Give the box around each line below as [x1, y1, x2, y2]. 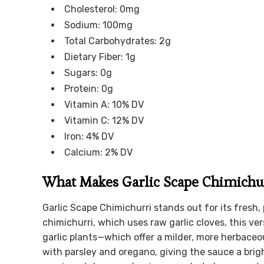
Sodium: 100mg [64, 19, 133, 31]
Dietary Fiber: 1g [64, 51, 136, 63]
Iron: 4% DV [64, 131, 114, 143]
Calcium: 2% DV [64, 147, 133, 159]
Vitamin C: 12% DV [64, 115, 144, 127]
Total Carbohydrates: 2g [64, 35, 171, 47]
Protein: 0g [64, 83, 113, 95]
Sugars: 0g [64, 67, 112, 79]
